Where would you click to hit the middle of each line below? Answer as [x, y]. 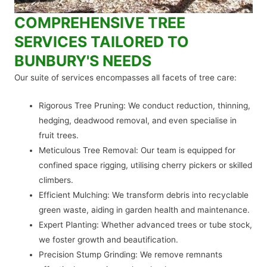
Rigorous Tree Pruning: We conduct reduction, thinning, [145, 106]
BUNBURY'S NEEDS [83, 61]
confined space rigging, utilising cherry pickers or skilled [146, 165]
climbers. [56, 180]
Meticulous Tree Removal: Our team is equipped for [137, 150]
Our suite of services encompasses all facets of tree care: [125, 78]
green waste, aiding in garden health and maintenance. [145, 210]
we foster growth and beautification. [109, 240]
